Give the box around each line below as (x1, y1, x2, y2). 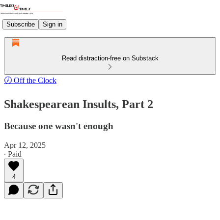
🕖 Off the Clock (4, 76, 56, 84)
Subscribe (6, 20, 35, 28)
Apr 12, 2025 (4, 140, 46, 149)
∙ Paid (4, 149, 22, 158)
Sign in (43, 20, 62, 28)
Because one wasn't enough (4, 120, 113, 131)
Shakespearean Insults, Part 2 (4, 97, 153, 110)
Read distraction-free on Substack (61, 55, 159, 62)
